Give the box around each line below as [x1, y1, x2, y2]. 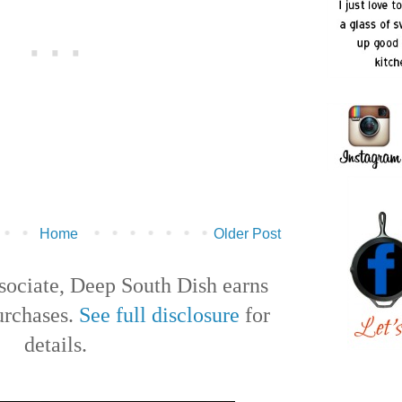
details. [23, 332, 87, 356]
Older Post [214, 225, 281, 241]
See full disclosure [79, 302, 240, 327]
